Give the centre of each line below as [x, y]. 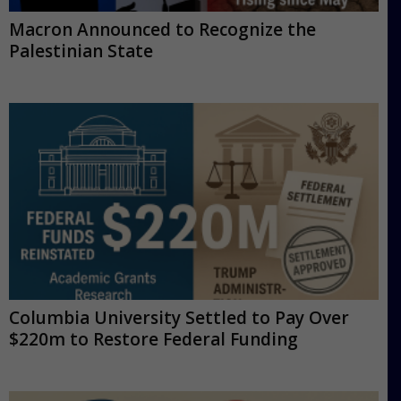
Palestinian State [81, 51]
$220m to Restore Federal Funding [154, 339]
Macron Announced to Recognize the [162, 29]
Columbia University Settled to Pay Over [179, 317]
